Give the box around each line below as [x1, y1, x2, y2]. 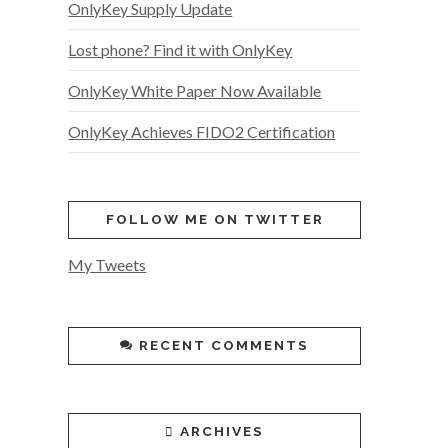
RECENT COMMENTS [138, 337, 310, 354]
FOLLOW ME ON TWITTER [105, 211, 324, 228]
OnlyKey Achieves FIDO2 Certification [68, 122, 336, 142]
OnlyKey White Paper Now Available [68, 81, 322, 101]
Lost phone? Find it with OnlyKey [68, 40, 293, 60]
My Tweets [68, 255, 147, 275]
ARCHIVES [180, 423, 265, 440]
